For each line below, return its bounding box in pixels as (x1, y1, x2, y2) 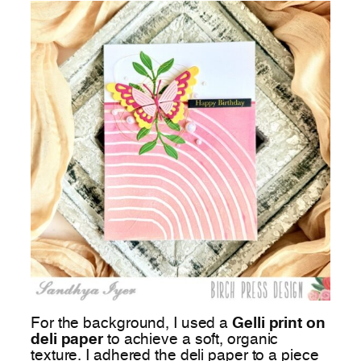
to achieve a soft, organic (103, 332, 279, 347)
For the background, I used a (31, 316, 233, 331)
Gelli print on (232, 316, 326, 331)
